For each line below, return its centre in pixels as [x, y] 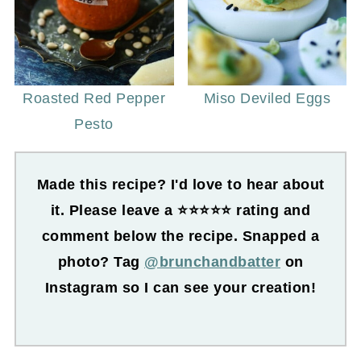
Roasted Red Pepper [94, 99]
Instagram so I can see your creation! [180, 288]
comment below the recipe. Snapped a [180, 237]
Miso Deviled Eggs [267, 99]
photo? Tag [101, 262]
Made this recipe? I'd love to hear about [180, 185]
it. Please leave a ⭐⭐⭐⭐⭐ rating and [180, 211]
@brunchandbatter [212, 262]
